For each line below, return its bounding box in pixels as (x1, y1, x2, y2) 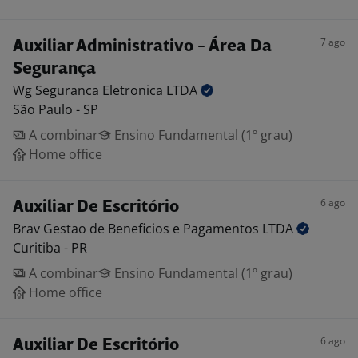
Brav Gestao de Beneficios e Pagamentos (13, 220, 262, 237)
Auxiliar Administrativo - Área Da (13, 38, 272, 55)
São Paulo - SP (13, 101, 98, 118)
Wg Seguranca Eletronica (13, 82, 166, 99)
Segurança (13, 61, 96, 78)
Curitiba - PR (13, 239, 87, 257)
